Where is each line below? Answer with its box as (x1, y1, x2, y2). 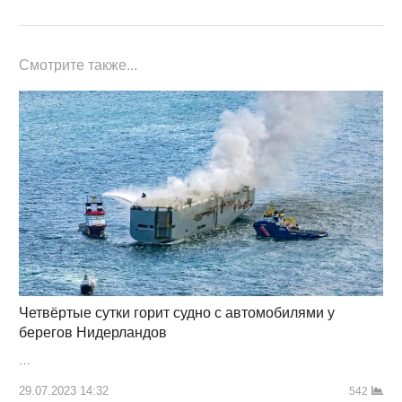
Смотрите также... (18, 57, 137, 73)
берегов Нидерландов (18, 324, 167, 340)
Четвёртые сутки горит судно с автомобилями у (18, 304, 335, 320)
